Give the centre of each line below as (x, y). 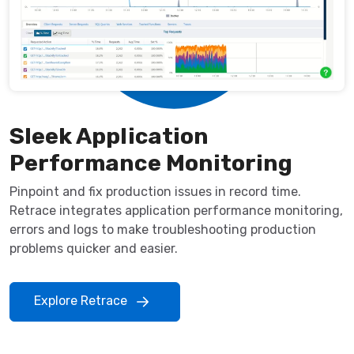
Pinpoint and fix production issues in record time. (155, 192)
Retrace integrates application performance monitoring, (176, 211)
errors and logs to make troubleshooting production (163, 230)
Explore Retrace (82, 301)
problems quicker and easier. (94, 249)
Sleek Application (109, 136)
